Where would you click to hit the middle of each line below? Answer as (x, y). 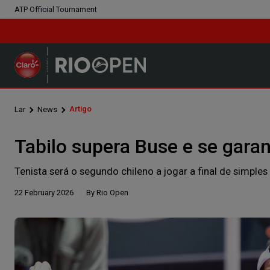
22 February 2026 (44, 192)
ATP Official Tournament (56, 9)
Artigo (80, 108)
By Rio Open (107, 192)
